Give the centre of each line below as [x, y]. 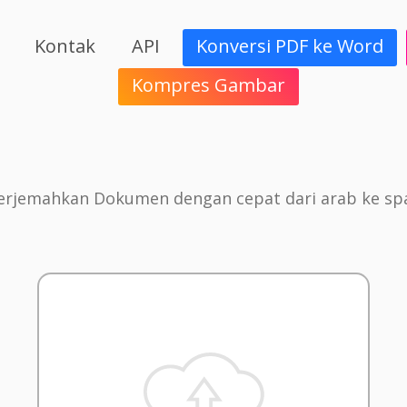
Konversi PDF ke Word [289, 46]
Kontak [65, 46]
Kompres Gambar [208, 85]
